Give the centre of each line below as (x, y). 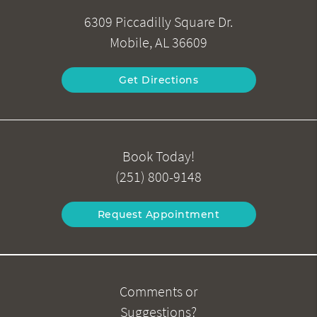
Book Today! (158, 157)
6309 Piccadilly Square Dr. (158, 22)
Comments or (158, 292)
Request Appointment (158, 215)
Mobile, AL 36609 (158, 43)
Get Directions (158, 80)
